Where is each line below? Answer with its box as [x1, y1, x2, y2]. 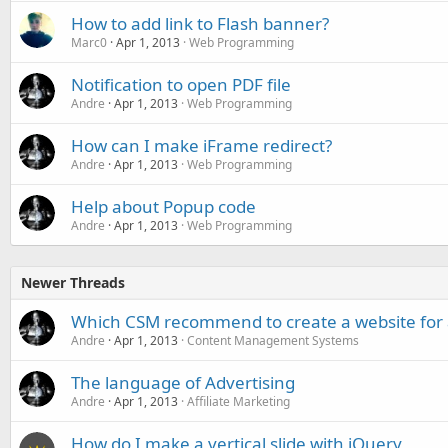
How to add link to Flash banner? [71, 12, 329, 35]
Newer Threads [21, 273, 125, 292]
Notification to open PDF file [71, 73, 291, 96]
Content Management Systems [187, 332, 359, 349]
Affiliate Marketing [187, 393, 290, 410]
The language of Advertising [71, 371, 295, 394]
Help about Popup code [71, 195, 256, 218]
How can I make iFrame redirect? [71, 134, 332, 157]
